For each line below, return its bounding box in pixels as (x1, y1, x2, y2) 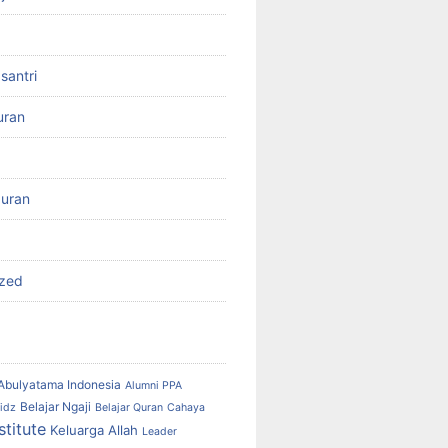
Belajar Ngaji (20, 398, 91, 414)
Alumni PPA (125, 378, 182, 392)
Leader (142, 424, 177, 438)
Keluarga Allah (50, 421, 138, 438)
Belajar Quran (95, 400, 163, 414)
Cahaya (167, 400, 205, 414)
